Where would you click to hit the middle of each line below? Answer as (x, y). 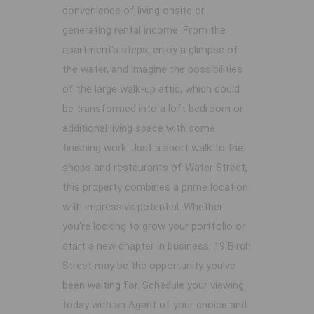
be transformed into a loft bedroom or (153, 109)
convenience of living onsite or (134, 11)
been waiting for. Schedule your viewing (153, 286)
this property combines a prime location (155, 187)
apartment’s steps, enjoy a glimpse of (150, 50)
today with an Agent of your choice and (155, 305)
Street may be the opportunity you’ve (149, 266)
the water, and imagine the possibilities (152, 70)
